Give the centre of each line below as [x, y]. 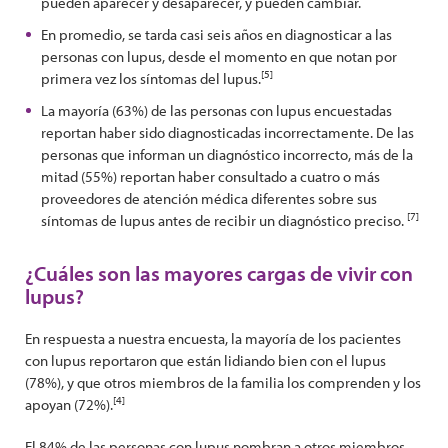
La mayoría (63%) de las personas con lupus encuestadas [216, 110]
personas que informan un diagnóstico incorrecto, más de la [227, 154]
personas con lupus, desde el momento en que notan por [219, 56]
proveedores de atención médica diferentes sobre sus [209, 198]
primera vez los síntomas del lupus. [151, 78]
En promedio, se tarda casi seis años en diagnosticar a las [216, 34]
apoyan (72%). [69, 404]
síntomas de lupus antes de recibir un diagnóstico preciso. [224, 220]
